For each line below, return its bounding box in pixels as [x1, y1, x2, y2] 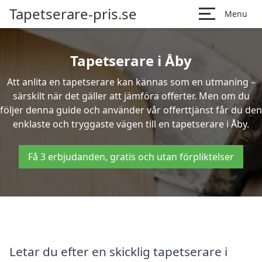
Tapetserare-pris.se [9, 4, 137, 23]
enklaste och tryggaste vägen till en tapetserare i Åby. [13, 118, 249, 130]
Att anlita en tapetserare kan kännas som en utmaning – [6, 75, 256, 88]
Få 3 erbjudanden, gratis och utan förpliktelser [28, 150, 234, 163]
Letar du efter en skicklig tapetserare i [9, 243, 227, 260]
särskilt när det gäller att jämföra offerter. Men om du [12, 89, 250, 102]
